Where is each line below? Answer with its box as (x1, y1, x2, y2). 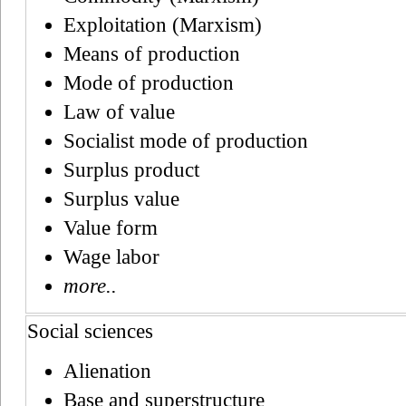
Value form (63, 216, 158, 239)
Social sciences (27, 319, 153, 343)
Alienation (63, 359, 151, 382)
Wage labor (63, 245, 159, 268)
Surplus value (63, 187, 179, 210)
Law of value (63, 100, 175, 123)
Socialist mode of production (63, 129, 308, 152)
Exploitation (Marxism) (63, 13, 262, 36)
